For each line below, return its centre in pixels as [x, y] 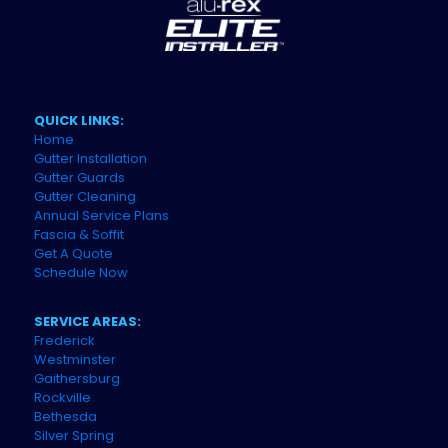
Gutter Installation [90, 158]
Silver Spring [74, 435]
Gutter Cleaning [85, 196]
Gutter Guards [79, 177]
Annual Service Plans [101, 215]
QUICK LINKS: [79, 120]
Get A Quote [73, 253]
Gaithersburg [77, 378]
